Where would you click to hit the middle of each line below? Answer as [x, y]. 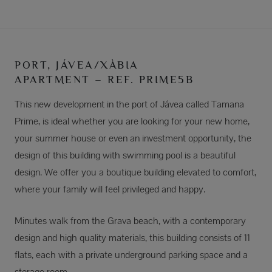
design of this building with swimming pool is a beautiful [125, 155]
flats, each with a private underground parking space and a [131, 255]
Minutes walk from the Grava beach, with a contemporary [130, 221]
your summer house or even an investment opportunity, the [133, 138]
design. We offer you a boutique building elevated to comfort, [135, 172]
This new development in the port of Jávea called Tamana [129, 104]
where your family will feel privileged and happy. [110, 189]
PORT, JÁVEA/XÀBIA [76, 65]
